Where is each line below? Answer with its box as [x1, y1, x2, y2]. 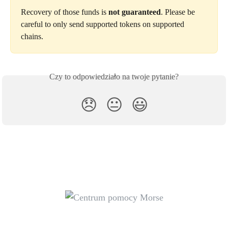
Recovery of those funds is [21, 8, 108, 17]
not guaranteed [108, 8, 161, 17]
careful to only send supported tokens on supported [21, 20, 186, 29]
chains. [21, 32, 45, 41]
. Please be [161, 8, 197, 17]
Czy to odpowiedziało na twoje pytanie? [49, 72, 179, 81]
